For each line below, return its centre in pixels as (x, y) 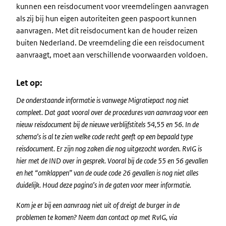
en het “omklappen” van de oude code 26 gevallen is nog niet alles (107, 173)
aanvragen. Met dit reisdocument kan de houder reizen (107, 31)
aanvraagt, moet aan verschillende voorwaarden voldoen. (112, 55)
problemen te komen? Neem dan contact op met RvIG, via (97, 217)
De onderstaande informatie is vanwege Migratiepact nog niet (102, 100)
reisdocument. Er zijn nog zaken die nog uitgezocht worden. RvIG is (109, 149)
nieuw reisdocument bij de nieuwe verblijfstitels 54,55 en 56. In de (107, 124)
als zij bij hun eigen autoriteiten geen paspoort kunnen (106, 18)
